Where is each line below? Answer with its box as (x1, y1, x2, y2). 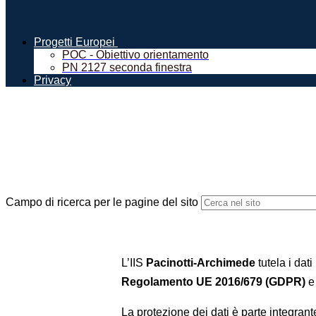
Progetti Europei (34, 36, 115, 49)
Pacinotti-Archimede (146, 257, 255, 269)
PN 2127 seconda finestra (62, 61, 192, 74)
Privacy (34, 74, 71, 87)
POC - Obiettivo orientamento (62, 49, 209, 61)
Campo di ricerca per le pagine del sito (6, 196, 198, 209)
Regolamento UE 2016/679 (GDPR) (121, 276, 305, 288)
